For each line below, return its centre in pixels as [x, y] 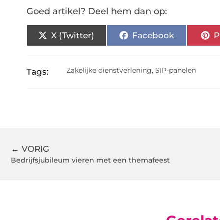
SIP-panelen [176, 70]
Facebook [153, 35]
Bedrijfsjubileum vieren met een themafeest [90, 160]
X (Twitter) [73, 35]
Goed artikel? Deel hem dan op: [96, 12]
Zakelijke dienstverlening [109, 70]
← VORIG [30, 149]
